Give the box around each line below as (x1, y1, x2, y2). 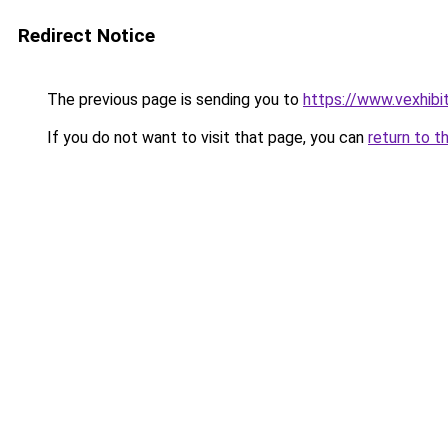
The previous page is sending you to (43, 90, 303, 109)
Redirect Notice (18, 24, 155, 47)
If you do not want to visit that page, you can (43, 128, 368, 147)
